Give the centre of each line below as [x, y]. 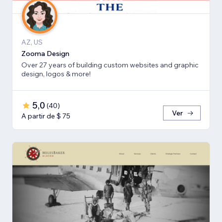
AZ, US [32, 42]
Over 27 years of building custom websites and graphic [110, 65]
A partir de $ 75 [46, 116]
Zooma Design [45, 54]
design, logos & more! [56, 74]
